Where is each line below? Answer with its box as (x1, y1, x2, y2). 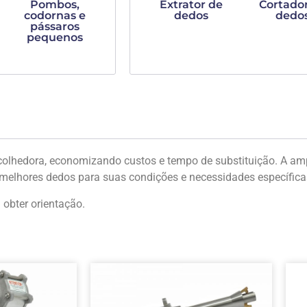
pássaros (30, 20, 80, 34)
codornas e (24, 9, 86, 23)
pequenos (27, 31, 84, 45)
